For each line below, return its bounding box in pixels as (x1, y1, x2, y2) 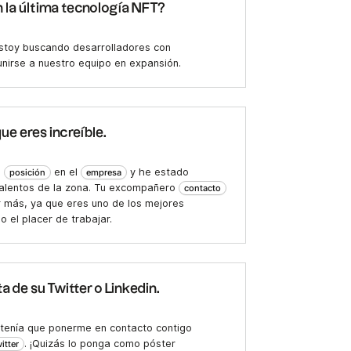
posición (9, 167, 45, 179)
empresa (86, 167, 121, 179)
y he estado (127, 166, 189, 179)
